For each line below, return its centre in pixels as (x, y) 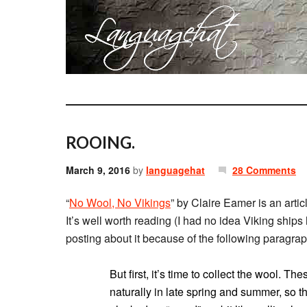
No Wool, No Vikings (120, 202)
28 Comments (264, 170)
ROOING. (100, 142)
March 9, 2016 (98, 170)
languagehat (175, 170)
